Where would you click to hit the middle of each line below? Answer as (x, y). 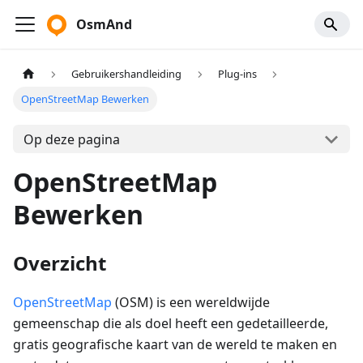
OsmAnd (104, 24)
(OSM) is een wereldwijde (191, 303)
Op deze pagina (71, 139)
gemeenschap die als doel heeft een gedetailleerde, (171, 324)
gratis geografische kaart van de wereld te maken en (175, 345)
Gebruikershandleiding (127, 74)
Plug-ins (237, 74)
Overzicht (60, 263)
